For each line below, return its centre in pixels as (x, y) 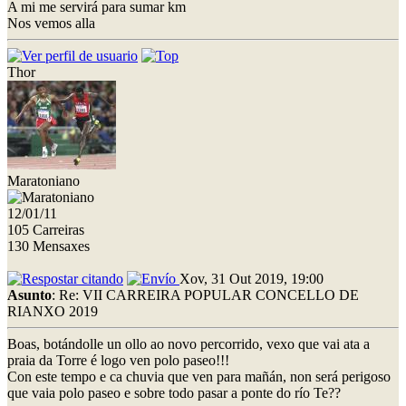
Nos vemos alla (51, 23)
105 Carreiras (46, 229)
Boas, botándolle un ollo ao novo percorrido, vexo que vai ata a (188, 343)
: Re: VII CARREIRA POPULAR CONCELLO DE (205, 295)
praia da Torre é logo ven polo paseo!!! (118, 360)
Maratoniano (43, 180)
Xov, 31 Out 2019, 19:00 (251, 278)
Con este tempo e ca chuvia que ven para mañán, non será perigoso (199, 376)
